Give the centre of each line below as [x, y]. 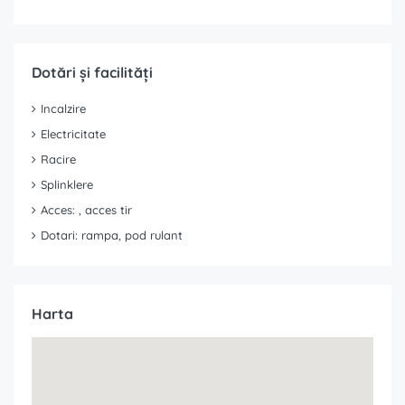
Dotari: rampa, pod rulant [112, 235]
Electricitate [73, 134]
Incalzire [63, 109]
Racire [58, 160]
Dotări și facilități [92, 73]
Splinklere [67, 185]
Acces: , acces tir [86, 210]
